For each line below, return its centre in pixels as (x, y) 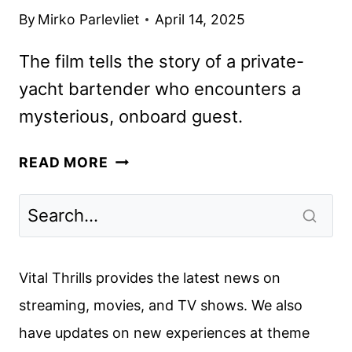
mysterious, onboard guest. (131, 117)
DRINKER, (142, 180)
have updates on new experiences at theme (164, 332)
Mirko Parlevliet (89, 20)
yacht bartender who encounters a (160, 89)
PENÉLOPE (146, 290)
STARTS (137, 334)
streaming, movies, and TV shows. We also (161, 305)
